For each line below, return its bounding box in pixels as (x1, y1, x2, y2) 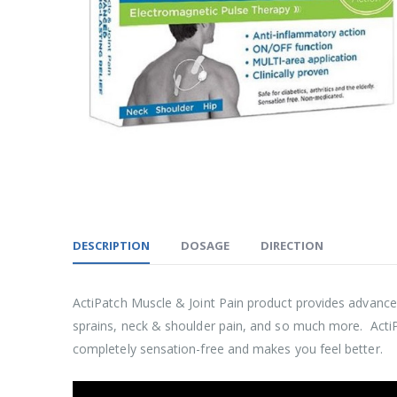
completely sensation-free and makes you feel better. (73, 340, 386, 357)
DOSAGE (181, 237, 230, 253)
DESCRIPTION (73, 237, 150, 253)
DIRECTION (261, 237, 323, 253)
